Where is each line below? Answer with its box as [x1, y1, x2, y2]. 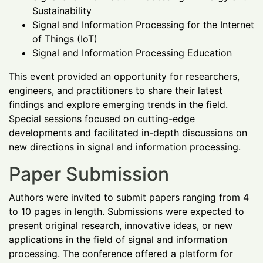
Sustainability [32, 4, 92, 16]
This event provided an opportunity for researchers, [9, 70, 240, 82]
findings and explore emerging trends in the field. [9, 98, 228, 110]
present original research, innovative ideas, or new [9, 219, 232, 231]
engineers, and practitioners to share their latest [9, 84, 222, 96]
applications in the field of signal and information [9, 233, 227, 245]
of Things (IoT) [32, 32, 97, 45]
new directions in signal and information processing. [9, 140, 241, 153]
